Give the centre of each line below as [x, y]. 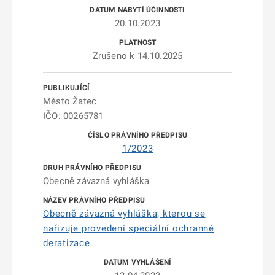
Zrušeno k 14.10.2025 [137, 56]
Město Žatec [70, 101]
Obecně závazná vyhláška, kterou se [124, 214]
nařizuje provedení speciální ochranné [129, 228]
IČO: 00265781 [73, 116]
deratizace [67, 243]
